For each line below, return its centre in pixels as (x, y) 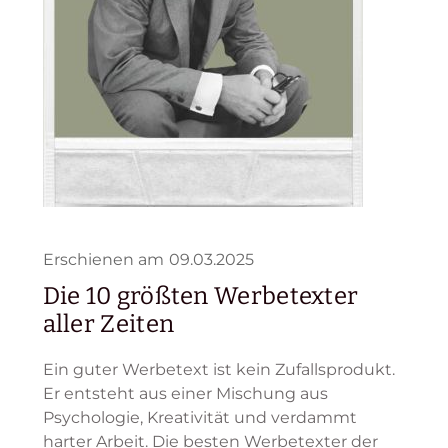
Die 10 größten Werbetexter (200, 296)
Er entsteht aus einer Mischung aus (185, 394)
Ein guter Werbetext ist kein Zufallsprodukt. (218, 370)
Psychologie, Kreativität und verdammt (199, 418)
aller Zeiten (108, 324)
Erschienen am (103, 260)
